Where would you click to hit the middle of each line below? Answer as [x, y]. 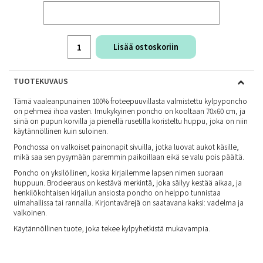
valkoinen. [30, 212]
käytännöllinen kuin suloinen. [61, 131]
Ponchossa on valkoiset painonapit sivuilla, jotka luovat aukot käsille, [126, 146]
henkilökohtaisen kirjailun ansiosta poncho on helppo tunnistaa [117, 192]
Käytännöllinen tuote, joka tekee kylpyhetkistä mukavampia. [112, 228]
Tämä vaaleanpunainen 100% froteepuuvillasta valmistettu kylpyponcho [130, 101]
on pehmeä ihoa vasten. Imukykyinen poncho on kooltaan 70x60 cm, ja [129, 111]
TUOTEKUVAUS [41, 81]
